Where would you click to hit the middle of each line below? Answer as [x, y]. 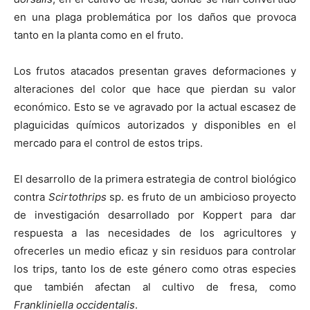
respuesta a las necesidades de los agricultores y [155, 233]
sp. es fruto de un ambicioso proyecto [201, 197]
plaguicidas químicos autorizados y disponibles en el [155, 125]
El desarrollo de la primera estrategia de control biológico [155, 179]
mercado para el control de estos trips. [108, 143]
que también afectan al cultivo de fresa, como [155, 287]
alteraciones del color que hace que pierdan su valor [155, 89]
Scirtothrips [77, 197]
